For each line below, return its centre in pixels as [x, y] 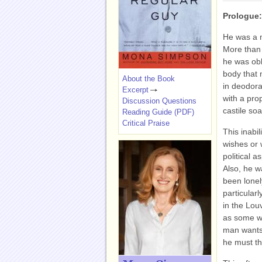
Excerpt [135, 90]
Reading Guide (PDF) [158, 112]
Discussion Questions [159, 101]
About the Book [149, 79]
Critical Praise [146, 123]
